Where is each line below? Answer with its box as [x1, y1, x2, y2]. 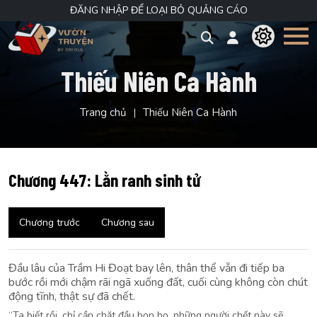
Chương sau [101, 216, 154, 229]
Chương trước [19, 216, 80, 229]
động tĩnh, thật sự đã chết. [8, 289, 135, 304]
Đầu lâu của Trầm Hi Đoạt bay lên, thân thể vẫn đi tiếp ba [8, 260, 284, 276]
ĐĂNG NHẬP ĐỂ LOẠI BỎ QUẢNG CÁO [69, 4, 248, 17]
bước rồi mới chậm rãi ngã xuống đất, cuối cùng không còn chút [8, 275, 308, 290]
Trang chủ [80, 105, 126, 120]
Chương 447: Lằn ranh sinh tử [8, 169, 200, 190]
